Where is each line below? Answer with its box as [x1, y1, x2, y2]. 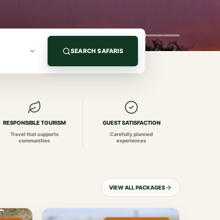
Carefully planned [110, 131, 153, 137]
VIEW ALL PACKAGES [109, 184, 165, 191]
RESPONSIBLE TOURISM [3, 119, 66, 126]
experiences [116, 137, 147, 143]
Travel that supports [10, 131, 59, 137]
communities [19, 137, 51, 143]
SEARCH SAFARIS [71, 47, 123, 55]
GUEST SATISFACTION [102, 119, 161, 126]
